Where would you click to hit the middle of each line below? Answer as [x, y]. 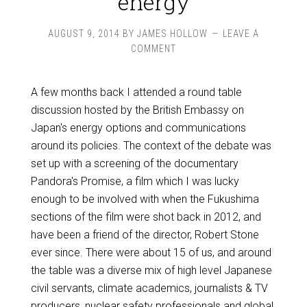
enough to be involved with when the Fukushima [145, 199]
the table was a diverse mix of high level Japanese [151, 270]
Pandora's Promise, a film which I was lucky [135, 181]
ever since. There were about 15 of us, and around [151, 253]
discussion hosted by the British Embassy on [137, 110]
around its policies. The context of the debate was [151, 146]
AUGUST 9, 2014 [84, 34]
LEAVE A [241, 34]
